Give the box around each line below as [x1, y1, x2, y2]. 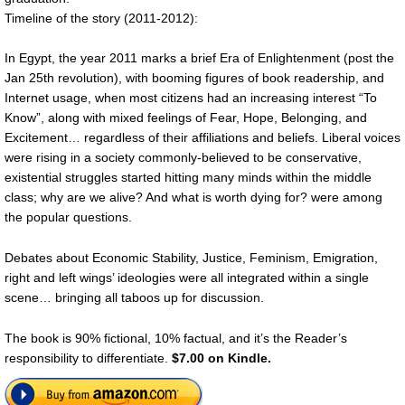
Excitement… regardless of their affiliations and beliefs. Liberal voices [5, 130, 400, 146]
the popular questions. [5, 210, 132, 225]
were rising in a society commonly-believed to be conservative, [5, 150, 362, 165]
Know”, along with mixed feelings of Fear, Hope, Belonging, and [5, 110, 367, 126]
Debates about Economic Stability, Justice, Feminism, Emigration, [5, 250, 378, 266]
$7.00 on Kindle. [172, 350, 271, 365]
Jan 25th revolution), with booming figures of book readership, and [5, 71, 384, 86]
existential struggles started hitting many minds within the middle [5, 170, 372, 185]
